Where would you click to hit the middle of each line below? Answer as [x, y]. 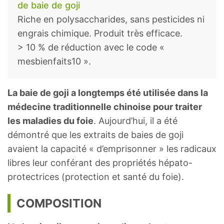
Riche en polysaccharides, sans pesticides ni [111, 19]
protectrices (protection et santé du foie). [96, 177]
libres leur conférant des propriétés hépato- [100, 163]
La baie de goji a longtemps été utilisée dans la [108, 93]
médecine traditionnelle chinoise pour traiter [105, 107]
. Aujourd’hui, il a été [135, 121]
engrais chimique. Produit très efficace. [100, 33]
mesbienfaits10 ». [54, 61]
